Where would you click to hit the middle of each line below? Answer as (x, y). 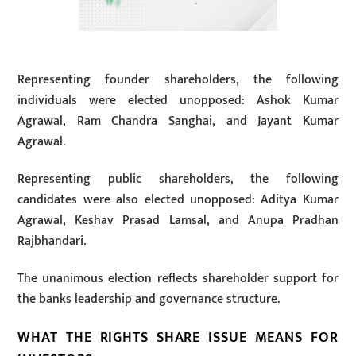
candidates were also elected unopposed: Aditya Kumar (178, 200)
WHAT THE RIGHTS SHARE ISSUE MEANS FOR (178, 337)
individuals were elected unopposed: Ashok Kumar (178, 101)
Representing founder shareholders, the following (178, 80)
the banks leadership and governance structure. (149, 299)
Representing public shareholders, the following (178, 180)
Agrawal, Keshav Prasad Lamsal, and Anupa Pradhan (178, 221)
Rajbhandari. (52, 242)
